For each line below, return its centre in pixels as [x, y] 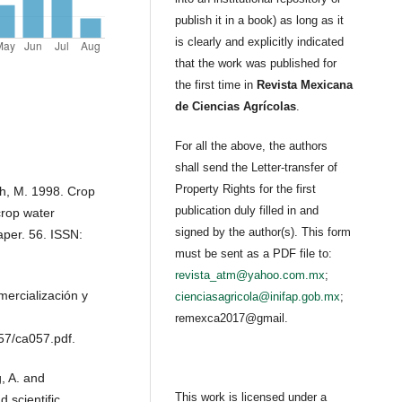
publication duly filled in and [247, 211]
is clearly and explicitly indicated [260, 42]
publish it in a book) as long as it [260, 21]
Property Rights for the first [246, 189]
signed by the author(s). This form [263, 232]
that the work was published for [256, 64]
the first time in [216, 85]
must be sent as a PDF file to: [254, 254]
